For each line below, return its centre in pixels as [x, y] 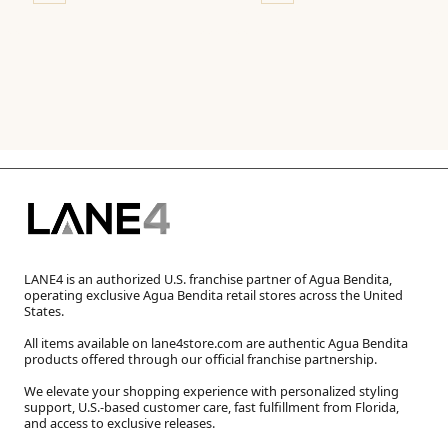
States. [44, 311]
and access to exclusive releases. [119, 423]
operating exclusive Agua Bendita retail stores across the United [213, 295]
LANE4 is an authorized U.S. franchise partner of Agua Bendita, [208, 279]
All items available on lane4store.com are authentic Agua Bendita [216, 343]
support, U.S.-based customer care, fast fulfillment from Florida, [211, 407]
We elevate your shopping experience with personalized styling [211, 391]
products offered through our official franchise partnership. [200, 359]
